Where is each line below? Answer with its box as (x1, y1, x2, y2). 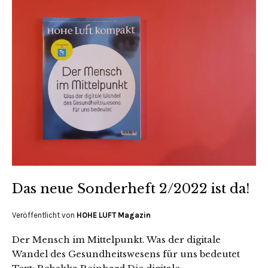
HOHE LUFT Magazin (77, 210, 151, 220)
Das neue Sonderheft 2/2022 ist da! (12, 180, 249, 197)
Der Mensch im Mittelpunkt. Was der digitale (12, 233, 221, 245)
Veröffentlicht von (12, 210, 77, 220)
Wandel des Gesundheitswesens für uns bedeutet (12, 248, 240, 260)
